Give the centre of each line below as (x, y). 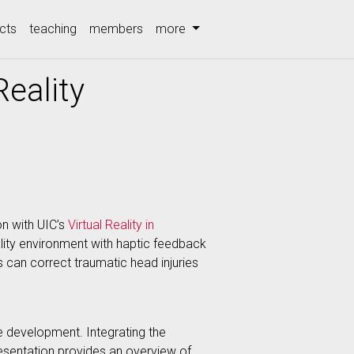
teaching (53, 29)
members (117, 29)
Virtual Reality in (111, 225)
